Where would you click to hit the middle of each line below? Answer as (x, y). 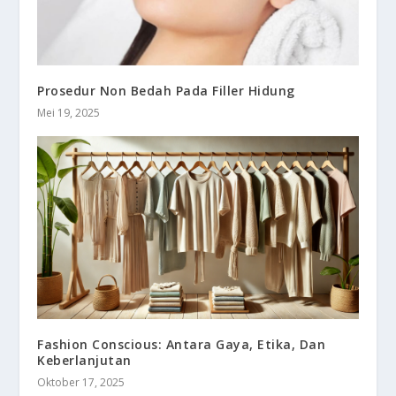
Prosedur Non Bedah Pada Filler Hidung (166, 90)
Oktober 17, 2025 (81, 383)
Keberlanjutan (84, 361)
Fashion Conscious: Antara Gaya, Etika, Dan (182, 345)
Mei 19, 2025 (69, 112)
